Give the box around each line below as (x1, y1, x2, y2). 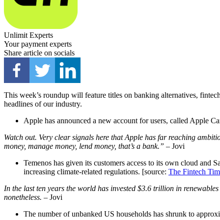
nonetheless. (4, 193, 42, 202)
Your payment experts (4, 40, 72, 49)
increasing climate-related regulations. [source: (24, 167, 168, 176)
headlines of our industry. (4, 100, 82, 109)
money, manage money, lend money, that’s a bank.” (4, 142, 164, 151)
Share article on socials (4, 49, 75, 57)
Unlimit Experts (4, 31, 53, 40)
